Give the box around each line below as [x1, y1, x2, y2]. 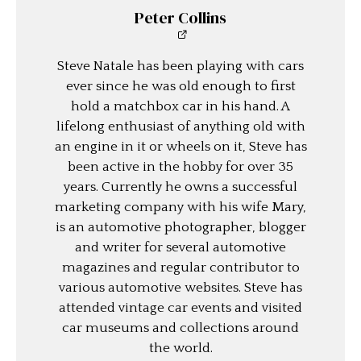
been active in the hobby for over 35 [68, 160, 293, 175]
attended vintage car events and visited [59, 301, 302, 316]
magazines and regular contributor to [61, 260, 300, 276]
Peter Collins [135, 6, 226, 30]
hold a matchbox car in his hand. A [71, 99, 290, 114]
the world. [148, 341, 213, 356]
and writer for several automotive [75, 240, 286, 255]
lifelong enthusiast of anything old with [56, 119, 305, 135]
